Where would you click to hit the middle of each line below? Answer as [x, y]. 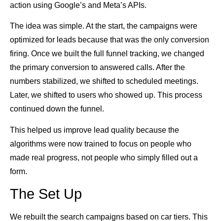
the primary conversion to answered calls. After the [97, 68]
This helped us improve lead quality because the [94, 130]
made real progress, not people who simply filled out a [104, 157]
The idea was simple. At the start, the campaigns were [104, 26]
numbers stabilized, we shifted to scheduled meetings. [104, 81]
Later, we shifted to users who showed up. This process [106, 95]
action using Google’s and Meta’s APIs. [78, 5]
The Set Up [46, 194]
